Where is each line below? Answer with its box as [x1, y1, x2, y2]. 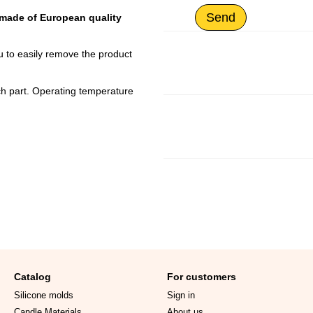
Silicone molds [14, 290, 73, 300]
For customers [167, 271, 236, 282]
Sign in [167, 290, 195, 300]
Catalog [14, 271, 51, 282]
